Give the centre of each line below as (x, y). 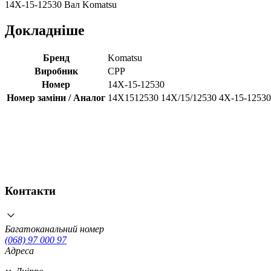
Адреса (19, 250)
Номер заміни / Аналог (56, 98)
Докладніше (45, 31)
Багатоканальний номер (54, 229)
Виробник (56, 71)
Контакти (30, 191)
